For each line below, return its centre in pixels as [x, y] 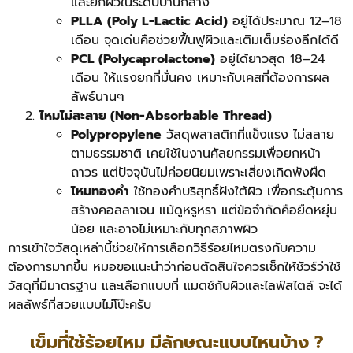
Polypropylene [116, 135]
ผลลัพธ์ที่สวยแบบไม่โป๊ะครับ [80, 305]
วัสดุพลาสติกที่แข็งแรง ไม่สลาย [248, 135]
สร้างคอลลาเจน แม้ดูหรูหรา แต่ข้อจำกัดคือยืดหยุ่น [204, 211]
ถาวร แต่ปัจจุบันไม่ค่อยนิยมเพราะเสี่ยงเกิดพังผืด [199, 173]
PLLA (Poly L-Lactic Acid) [149, 22]
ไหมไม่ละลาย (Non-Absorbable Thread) [156, 116]
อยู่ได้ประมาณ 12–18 [285, 22]
